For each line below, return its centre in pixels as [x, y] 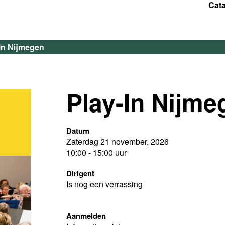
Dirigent [80, 173]
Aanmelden [86, 216]
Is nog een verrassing [104, 184]
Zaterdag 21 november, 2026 [118, 141]
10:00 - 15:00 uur [96, 152]
